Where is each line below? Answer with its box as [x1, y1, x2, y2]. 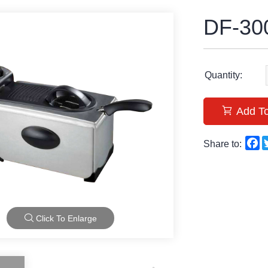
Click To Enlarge [33, 214, 97, 223]
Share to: [203, 139, 244, 149]
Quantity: [204, 70, 242, 80]
